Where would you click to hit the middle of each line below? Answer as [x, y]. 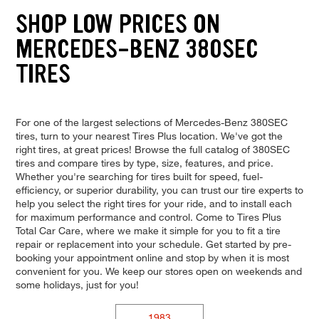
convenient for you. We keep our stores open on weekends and [158, 271]
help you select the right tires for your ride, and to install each [153, 203]
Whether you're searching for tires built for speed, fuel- [139, 176]
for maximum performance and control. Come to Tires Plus [148, 216]
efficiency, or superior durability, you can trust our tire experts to [159, 189]
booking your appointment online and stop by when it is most [152, 257]
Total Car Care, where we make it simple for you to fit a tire [148, 230]
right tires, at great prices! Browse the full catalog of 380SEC [152, 149]
